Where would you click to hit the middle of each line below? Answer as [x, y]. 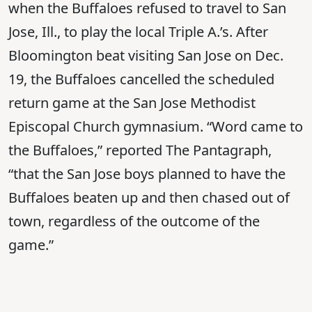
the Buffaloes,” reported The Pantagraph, [140, 150]
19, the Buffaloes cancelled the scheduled [141, 79]
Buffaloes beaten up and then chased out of [149, 198]
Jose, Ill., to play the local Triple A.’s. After [138, 32]
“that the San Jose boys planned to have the [147, 174]
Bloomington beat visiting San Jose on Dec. [146, 56]
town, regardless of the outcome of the [134, 221]
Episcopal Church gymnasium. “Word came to [156, 127]
